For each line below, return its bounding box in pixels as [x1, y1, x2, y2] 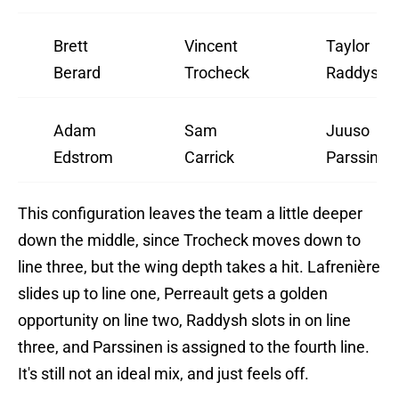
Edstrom [53, 148, 113, 167]
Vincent [184, 37, 238, 56]
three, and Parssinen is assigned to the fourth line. [18, 338, 370, 357]
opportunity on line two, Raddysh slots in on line [18, 311, 351, 330]
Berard [53, 63, 101, 83]
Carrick [184, 148, 234, 167]
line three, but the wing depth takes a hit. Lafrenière [18, 257, 380, 277]
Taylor [326, 37, 370, 56]
